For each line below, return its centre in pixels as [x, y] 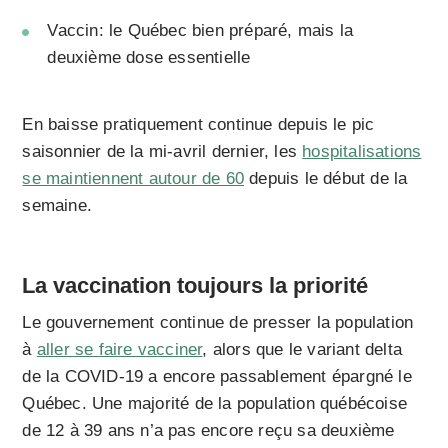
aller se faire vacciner [119, 350]
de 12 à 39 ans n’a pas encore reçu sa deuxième [208, 431]
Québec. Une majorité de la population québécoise [215, 404]
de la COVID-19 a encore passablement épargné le [217, 377]
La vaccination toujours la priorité [195, 286]
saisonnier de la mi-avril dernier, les [162, 152]
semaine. [60, 206]
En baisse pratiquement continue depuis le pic [198, 125]
